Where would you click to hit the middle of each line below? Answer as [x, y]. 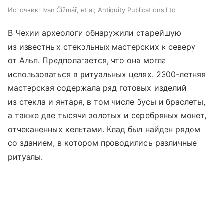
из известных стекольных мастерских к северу [102, 46]
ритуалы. [26, 156]
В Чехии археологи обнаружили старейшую [95, 33]
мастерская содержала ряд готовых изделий [97, 88]
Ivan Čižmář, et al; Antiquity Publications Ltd [109, 10]
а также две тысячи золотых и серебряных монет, [107, 115]
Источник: [24, 10]
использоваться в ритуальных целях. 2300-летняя [107, 74]
